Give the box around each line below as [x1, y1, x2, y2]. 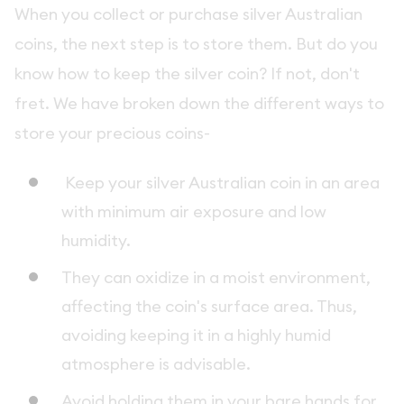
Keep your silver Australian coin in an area [61, 171, 380, 193]
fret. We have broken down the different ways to [14, 93, 384, 115]
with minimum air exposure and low [61, 200, 326, 222]
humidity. [61, 229, 134, 251]
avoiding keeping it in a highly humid [61, 324, 331, 345]
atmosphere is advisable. [61, 353, 254, 374]
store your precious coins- [14, 123, 210, 144]
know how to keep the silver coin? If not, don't [14, 63, 360, 85]
